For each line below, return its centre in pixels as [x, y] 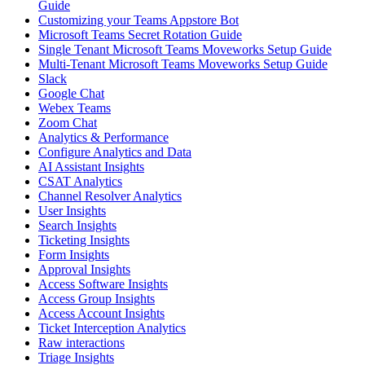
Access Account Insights [101, 314]
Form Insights [74, 255]
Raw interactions [81, 343]
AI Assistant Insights [91, 167]
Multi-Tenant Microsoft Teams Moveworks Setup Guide [183, 64]
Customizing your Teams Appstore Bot [139, 20]
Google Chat [71, 94]
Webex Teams [75, 108]
